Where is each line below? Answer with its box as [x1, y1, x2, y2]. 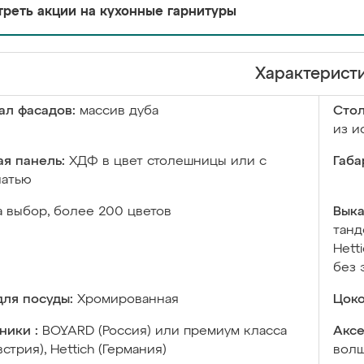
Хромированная [77, 293, 179, 306]
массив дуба [80, 105, 158, 118]
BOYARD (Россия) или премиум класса [42, 325, 287, 338]
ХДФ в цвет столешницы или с [69, 155, 266, 168]
